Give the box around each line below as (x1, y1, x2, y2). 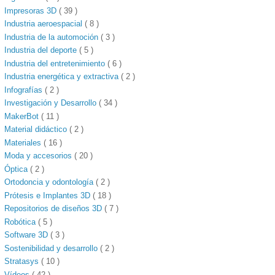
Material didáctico (4, 125, 70, 134)
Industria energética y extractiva (4, 72, 122, 82)
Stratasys (4, 257, 42, 266)
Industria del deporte (4, 45, 80, 55)
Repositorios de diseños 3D (4, 204, 105, 214)
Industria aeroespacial (4, 19, 85, 29)
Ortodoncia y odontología (4, 177, 96, 187)
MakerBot (4, 111, 42, 121)
